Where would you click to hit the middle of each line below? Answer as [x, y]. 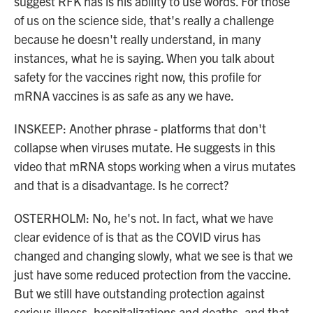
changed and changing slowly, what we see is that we [153, 255]
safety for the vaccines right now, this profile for [138, 77]
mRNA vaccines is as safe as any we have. [124, 95]
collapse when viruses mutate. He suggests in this [145, 147]
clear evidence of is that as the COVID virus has [137, 236]
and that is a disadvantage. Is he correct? [121, 185]
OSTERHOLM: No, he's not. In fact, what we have [144, 218]
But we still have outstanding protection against [139, 293]
